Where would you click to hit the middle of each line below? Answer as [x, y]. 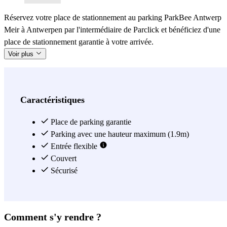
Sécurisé [63, 170]
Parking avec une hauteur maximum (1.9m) [119, 134]
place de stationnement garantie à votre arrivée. [79, 42]
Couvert [63, 158]
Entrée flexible [74, 146]
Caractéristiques [52, 100]
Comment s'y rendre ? [53, 217]
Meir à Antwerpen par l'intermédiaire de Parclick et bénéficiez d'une [112, 29]
